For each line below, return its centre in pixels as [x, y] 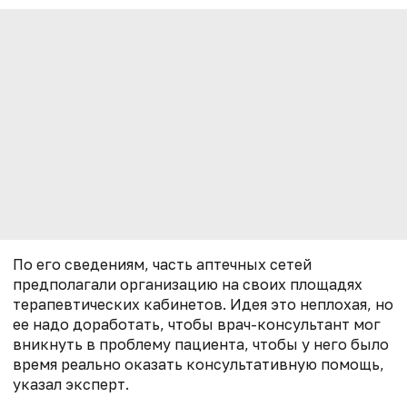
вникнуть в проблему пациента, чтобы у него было [201, 344]
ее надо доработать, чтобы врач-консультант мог [197, 324]
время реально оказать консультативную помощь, [199, 364]
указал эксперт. [71, 384]
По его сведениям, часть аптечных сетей [162, 264]
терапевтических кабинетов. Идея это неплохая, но [203, 304]
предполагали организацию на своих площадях [188, 284]
